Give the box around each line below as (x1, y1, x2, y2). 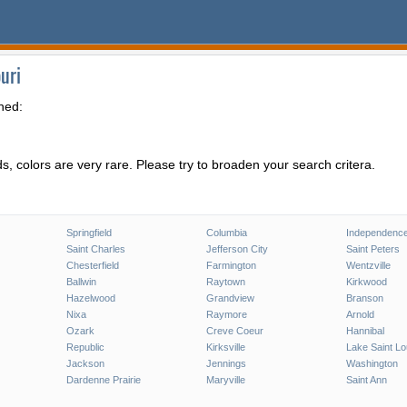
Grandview (205, 293, 254, 303)
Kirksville (205, 342, 245, 352)
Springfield (65, 227, 112, 238)
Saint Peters (345, 243, 400, 254)
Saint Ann (345, 374, 387, 385)
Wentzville (345, 260, 391, 271)
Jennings (205, 358, 246, 369)
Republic (65, 342, 104, 352)
